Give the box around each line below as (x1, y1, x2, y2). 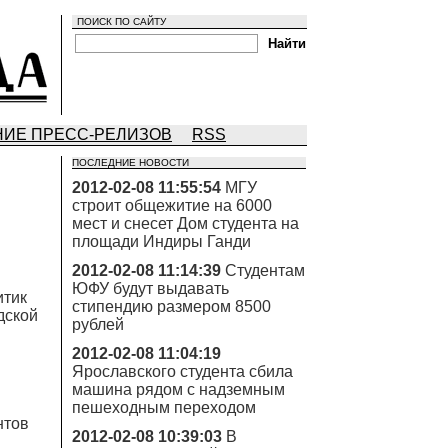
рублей (72, 316, 124, 333)
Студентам (225, 262, 305, 279)
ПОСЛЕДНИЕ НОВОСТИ (72, 157, 189, 168)
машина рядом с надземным (72, 381, 285, 398)
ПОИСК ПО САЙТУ (77, 16, 166, 27)
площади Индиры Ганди (72, 233, 251, 250)
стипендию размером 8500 (72, 298, 271, 315)
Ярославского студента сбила (72, 363, 293, 380)
